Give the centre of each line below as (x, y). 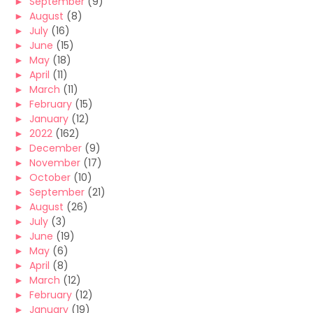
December (56, 148)
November (55, 163)
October (50, 177)
